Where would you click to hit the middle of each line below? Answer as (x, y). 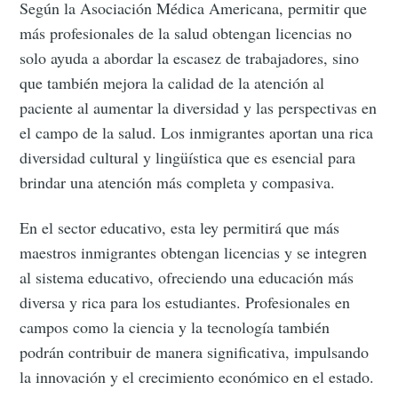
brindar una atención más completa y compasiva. (178, 182)
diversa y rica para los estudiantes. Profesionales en (185, 302)
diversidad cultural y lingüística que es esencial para (188, 157)
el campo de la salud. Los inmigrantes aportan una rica (197, 132)
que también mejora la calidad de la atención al (172, 82)
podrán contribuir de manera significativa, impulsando (195, 351)
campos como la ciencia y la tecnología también (175, 326)
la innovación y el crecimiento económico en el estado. (197, 376)
